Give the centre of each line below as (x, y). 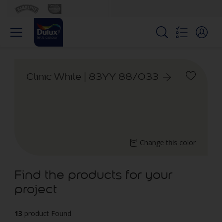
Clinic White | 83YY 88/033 (92, 76)
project (36, 189)
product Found (48, 213)
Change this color (168, 142)
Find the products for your (93, 175)
